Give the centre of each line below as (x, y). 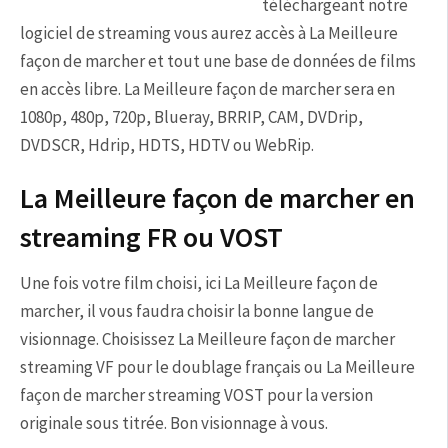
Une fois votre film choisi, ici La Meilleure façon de (199, 283)
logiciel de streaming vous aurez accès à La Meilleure (209, 33)
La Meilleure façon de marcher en (217, 198)
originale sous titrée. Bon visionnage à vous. (174, 423)
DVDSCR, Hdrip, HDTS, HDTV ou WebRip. (167, 145)
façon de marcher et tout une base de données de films (218, 61)
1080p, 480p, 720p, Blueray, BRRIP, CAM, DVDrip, (191, 117)
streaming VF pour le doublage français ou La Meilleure (217, 367)
